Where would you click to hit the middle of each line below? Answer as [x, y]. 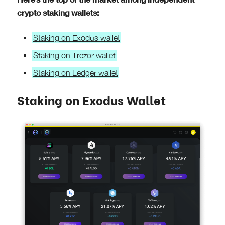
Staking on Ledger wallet [75, 73]
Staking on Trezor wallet [74, 55]
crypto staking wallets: [58, 12]
